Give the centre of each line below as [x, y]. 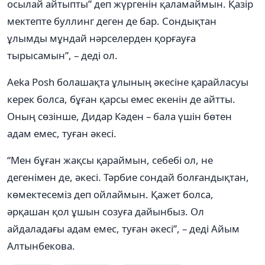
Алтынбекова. [41, 245]
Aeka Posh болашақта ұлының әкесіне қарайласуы [128, 82]
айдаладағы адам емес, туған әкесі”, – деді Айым [123, 228]
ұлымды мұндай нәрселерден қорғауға [101, 38]
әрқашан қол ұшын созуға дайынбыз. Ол [106, 211]
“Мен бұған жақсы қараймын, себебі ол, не [110, 160]
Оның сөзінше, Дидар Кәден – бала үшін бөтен [119, 116]
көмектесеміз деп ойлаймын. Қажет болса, [110, 194]
